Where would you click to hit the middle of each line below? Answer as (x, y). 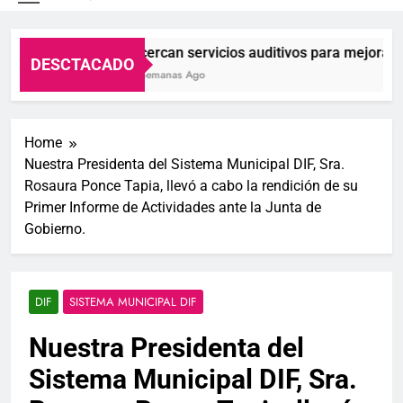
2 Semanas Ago (156, 74)
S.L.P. (209, 34)
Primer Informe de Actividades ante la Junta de (173, 207)
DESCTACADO (82, 64)
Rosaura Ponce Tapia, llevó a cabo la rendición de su (191, 185)
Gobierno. (55, 228)
